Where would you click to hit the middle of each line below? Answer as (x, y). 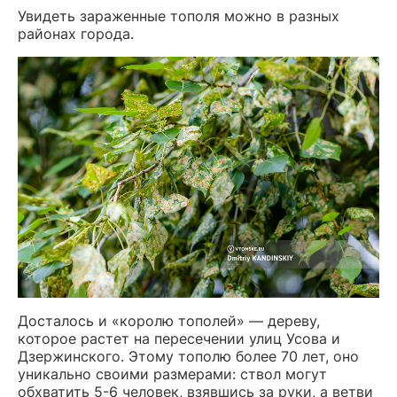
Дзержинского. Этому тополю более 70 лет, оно (188, 356)
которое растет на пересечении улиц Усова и (179, 338)
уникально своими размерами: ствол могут (172, 374)
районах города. (76, 34)
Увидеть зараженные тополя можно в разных (179, 16)
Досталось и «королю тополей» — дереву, (169, 320)
